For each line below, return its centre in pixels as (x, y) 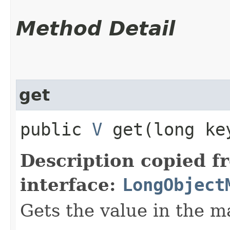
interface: (71, 185)
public (56, 129)
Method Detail (95, 28)
